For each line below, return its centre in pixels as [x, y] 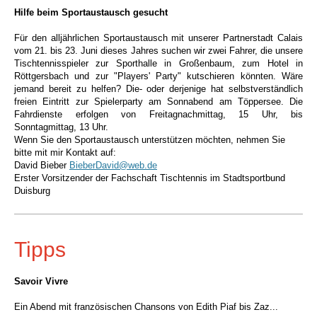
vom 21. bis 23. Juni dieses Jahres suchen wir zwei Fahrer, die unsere [158, 51]
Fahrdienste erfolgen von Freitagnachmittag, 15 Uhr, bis [158, 114]
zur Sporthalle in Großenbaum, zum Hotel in [200, 63]
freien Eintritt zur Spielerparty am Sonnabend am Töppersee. [152, 102]
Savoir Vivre [41, 281]
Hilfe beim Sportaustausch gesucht [91, 12]
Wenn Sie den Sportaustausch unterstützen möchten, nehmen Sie [150, 140]
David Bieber [42, 165]
